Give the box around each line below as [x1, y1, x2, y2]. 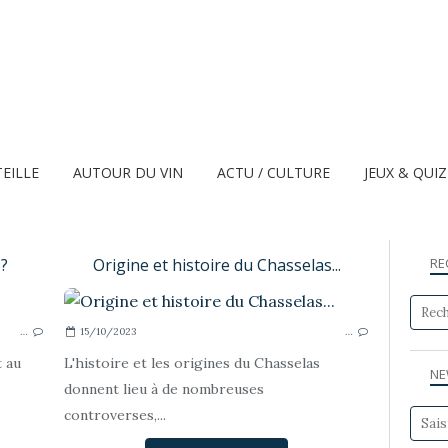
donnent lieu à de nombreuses [64, 380, 264, 398]
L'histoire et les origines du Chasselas [64, 354, 320, 372]
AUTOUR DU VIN [73, 163, 183, 182]
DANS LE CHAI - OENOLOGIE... [130, 300, 329, 319]
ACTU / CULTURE [217, 163, 330, 182]
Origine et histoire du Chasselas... [92, 254, 341, 276]
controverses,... [64, 406, 166, 424]
